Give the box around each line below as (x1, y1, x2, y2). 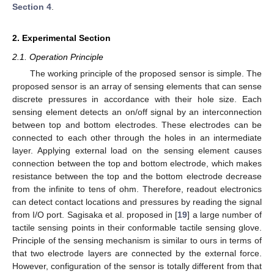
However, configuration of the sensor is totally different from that (12, 261, 262, 271)
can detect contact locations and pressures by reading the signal (12, 197, 262, 207)
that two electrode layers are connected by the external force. (12, 248, 262, 258)
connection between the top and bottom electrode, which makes (12, 158, 262, 168)
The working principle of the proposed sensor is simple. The (29, 68, 262, 78)
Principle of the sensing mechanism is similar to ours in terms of (12, 235, 262, 245)
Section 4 (12, 1, 51, 12)
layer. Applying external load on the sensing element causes (12, 146, 262, 155)
